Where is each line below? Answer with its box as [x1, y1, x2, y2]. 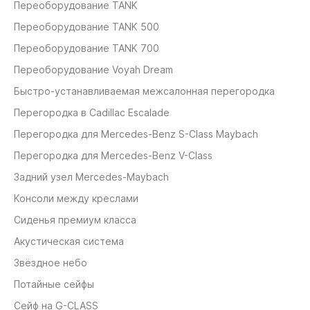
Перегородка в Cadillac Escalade [14, 107, 170, 119]
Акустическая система [14, 235, 124, 248]
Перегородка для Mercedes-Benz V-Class [14, 149, 212, 162]
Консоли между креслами [14, 192, 138, 205]
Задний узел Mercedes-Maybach [14, 171, 169, 183]
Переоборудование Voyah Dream [14, 64, 173, 76]
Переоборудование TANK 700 [14, 42, 159, 55]
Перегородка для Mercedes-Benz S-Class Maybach [14, 128, 258, 140]
